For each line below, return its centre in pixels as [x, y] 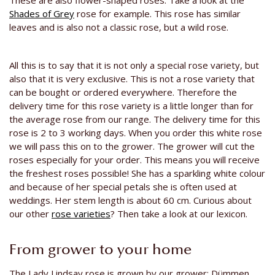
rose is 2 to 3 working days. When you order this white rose [136, 133]
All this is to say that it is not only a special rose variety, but [134, 65]
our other [30, 214]
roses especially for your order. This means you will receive [134, 160]
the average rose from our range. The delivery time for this [135, 119]
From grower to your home [100, 250]
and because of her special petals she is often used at [123, 187]
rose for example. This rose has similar [157, 14]
